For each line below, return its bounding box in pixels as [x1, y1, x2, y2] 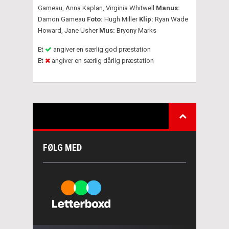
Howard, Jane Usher [38, 26, 98, 34]
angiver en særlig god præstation [52, 45, 151, 53]
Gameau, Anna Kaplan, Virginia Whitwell [38, 4, 156, 12]
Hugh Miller [104, 15, 138, 23]
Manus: [156, 4, 180, 12]
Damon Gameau [38, 15, 87, 23]
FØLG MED [43, 142, 82, 153]
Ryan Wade [155, 15, 188, 23]
